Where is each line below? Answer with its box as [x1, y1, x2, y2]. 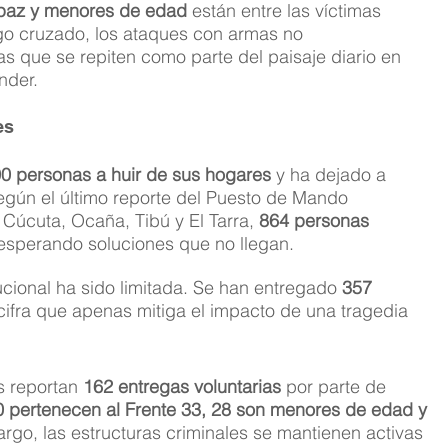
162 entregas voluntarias [83, 374, 282, 398]
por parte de [281, 374, 392, 398]
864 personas [259, 208, 375, 232]
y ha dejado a [271, 162, 392, 186]
